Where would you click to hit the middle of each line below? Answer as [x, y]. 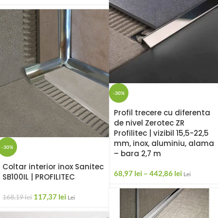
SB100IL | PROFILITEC [39, 177]
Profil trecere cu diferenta [162, 113]
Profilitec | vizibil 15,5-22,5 [161, 133]
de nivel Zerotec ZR [149, 123]
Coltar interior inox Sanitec [53, 167]
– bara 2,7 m [137, 154]
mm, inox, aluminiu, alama [164, 144]
